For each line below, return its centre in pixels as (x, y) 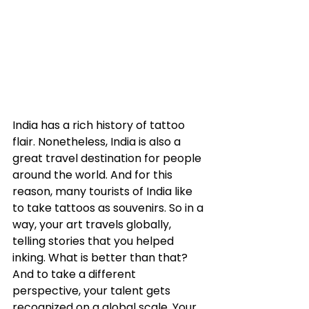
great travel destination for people (108, 158)
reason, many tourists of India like (104, 191)
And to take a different (76, 274)
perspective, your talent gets (93, 290)
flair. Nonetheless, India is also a (98, 141)
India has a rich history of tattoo (100, 125)
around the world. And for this (94, 175)
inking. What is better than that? (101, 257)
